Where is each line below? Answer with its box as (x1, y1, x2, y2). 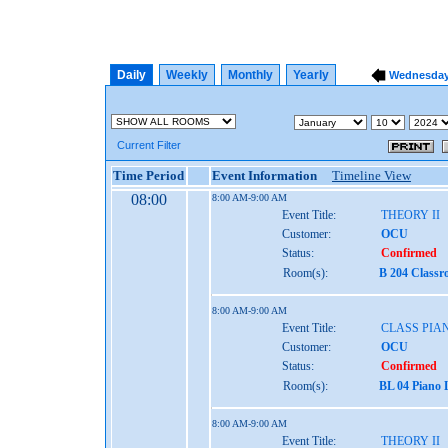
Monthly (228, 68, 273, 82)
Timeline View (332, 168, 411, 183)
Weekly (166, 68, 208, 82)
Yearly (293, 68, 329, 82)
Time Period (113, 168, 184, 183)
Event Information (212, 168, 317, 183)
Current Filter (111, 139, 181, 151)
